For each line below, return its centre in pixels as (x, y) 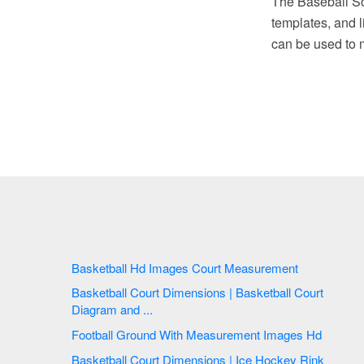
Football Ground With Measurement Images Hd (256, 334)
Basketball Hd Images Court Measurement (263, 267)
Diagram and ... (112, 310)
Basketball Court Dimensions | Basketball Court (101, 292)
